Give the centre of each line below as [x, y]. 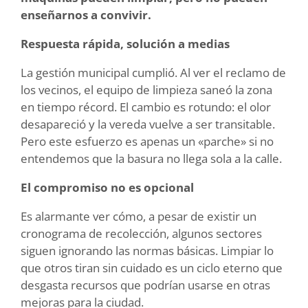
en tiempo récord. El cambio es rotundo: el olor [146, 107]
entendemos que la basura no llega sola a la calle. [151, 159]
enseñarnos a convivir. [86, 15]
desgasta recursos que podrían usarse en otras [145, 285]
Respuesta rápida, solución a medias [125, 44]
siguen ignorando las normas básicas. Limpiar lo [147, 251]
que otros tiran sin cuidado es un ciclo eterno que [152, 268]
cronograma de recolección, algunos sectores [141, 234]
